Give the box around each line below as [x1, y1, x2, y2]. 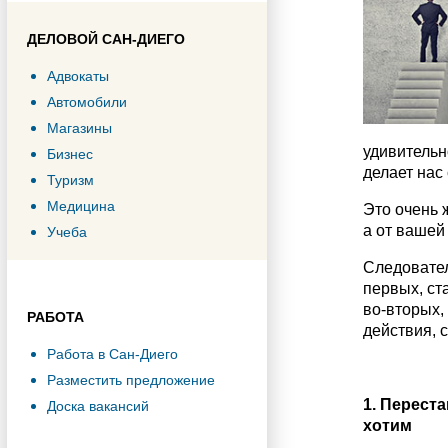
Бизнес [47, 146, 93, 162]
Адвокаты [47, 68, 109, 84]
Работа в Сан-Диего [47, 346, 178, 362]
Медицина [47, 198, 115, 214]
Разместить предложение [47, 372, 215, 388]
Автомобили [47, 94, 127, 110]
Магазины [47, 120, 112, 136]
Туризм [47, 172, 94, 188]
